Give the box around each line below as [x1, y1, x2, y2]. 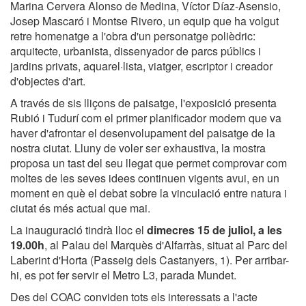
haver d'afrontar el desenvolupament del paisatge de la [10, 125, 275, 141]
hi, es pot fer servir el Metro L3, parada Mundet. [10, 267, 236, 283]
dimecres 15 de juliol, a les [147, 222, 282, 238]
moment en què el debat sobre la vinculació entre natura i [10, 185, 287, 201]
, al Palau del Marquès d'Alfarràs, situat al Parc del [44, 237, 288, 253]
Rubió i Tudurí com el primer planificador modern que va [10, 110, 281, 126]
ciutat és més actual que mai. [10, 200, 150, 217]
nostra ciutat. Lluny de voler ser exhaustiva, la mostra [10, 140, 266, 156]
